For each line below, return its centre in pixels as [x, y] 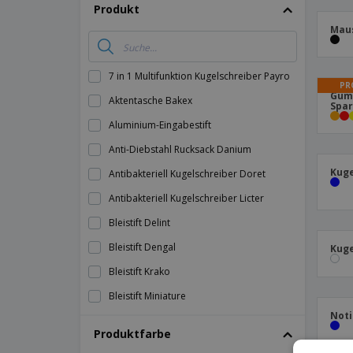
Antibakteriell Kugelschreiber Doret [187, 174]
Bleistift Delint [139, 223]
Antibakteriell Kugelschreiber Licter [186, 198]
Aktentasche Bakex [150, 100]
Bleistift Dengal [142, 247]
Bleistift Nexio [139, 320]
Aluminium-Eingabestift [160, 125]
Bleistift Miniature [147, 296]
